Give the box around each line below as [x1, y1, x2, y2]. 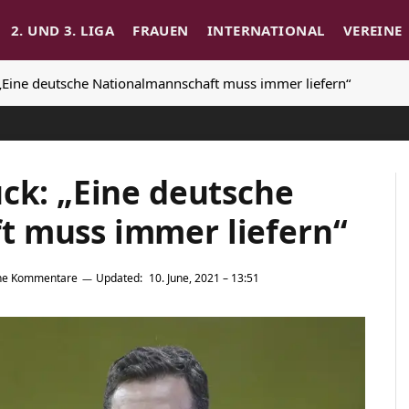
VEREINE [342, 21, 403, 39]
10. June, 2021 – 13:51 [149, 270, 259, 287]
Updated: [96, 270, 142, 287]
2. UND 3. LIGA [10, 21, 115, 39]
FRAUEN [132, 21, 189, 39]
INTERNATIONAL [206, 21, 325, 39]
